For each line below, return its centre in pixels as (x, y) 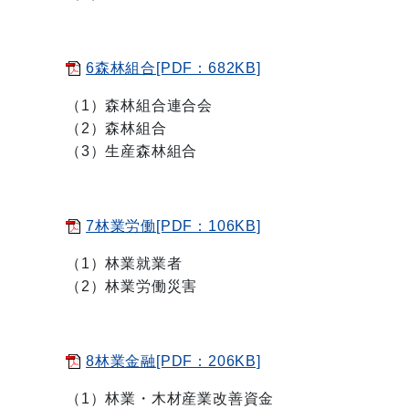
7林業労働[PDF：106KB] (173, 226)
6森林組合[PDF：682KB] (173, 68)
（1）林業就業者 (124, 263)
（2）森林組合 (116, 128)
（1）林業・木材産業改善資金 (170, 399)
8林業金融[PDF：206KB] (173, 361)
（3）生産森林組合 (132, 151)
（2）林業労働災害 (132, 286)
